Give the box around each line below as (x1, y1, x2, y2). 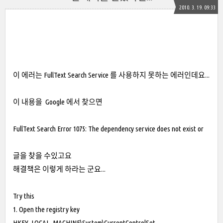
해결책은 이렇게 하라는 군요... (13, 165, 106, 173)
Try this (13, 192, 34, 200)
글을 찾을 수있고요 (13, 151, 72, 160)
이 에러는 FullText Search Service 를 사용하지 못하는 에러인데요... (13, 71, 210, 79)
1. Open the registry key (13, 205, 80, 214)
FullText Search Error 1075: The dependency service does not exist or (13, 124, 204, 133)
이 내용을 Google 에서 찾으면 (13, 98, 103, 106)
